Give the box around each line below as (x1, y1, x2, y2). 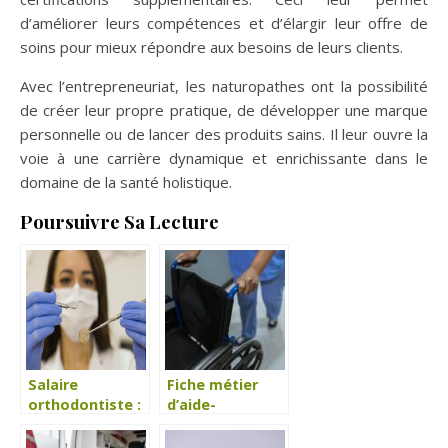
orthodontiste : (28, 394, 141, 414)
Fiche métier (167, 374, 258, 394)
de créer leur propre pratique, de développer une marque (20, 99, 428, 120)
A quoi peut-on (28, 414, 137, 434)
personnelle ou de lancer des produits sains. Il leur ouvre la (20, 123, 428, 144)
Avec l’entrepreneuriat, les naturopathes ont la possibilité (20, 75, 428, 96)
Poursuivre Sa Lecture (20, 208, 219, 234)
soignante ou (167, 414, 265, 434)
